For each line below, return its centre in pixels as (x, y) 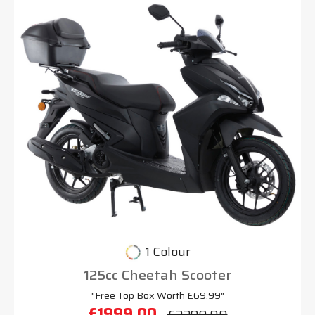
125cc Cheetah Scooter (157, 275)
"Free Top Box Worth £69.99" (157, 295)
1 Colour (168, 252)
